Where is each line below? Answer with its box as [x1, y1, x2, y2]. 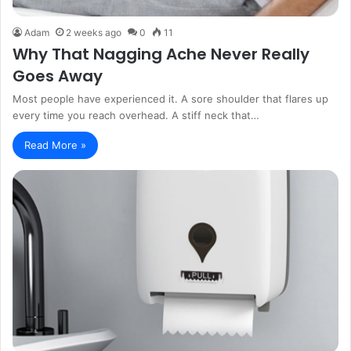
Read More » [24, 139, 86, 152]
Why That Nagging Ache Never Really [13, 43, 309, 66]
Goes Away [13, 65, 103, 88]
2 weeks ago [66, 27, 121, 39]
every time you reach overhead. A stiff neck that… [13, 109, 259, 122]
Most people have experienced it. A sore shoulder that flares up [13, 92, 328, 106]
